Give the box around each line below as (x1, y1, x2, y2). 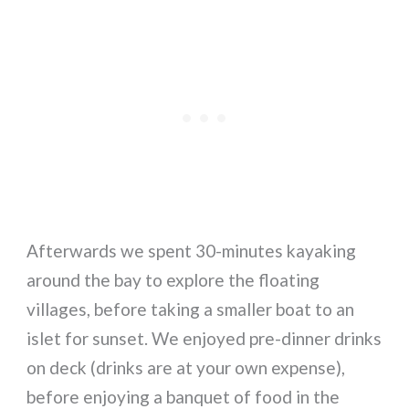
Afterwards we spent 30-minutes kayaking (26, 239, 357, 261)
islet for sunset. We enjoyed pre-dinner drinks (26, 327, 383, 349)
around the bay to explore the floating (26, 268, 320, 290)
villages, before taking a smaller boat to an (26, 298, 355, 320)
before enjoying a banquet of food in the (26, 385, 341, 407)
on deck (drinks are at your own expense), (26, 356, 346, 378)
